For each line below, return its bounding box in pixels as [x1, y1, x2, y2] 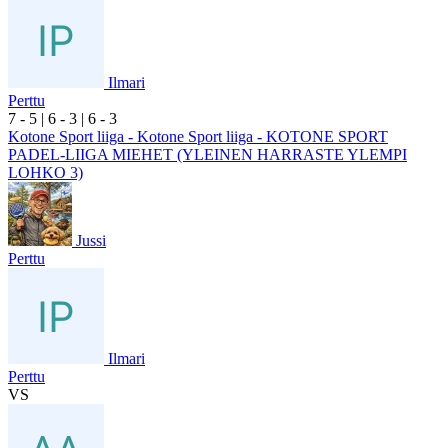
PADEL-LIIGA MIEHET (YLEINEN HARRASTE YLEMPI [8, 145, 407, 163]
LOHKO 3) [8, 163, 83, 181]
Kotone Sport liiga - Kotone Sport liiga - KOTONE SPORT [8, 127, 388, 145]
